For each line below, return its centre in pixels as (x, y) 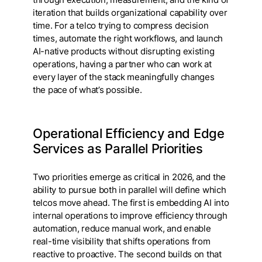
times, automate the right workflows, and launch (128, 38)
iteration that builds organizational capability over (130, 13)
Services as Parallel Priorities (120, 148)
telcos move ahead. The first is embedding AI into (131, 203)
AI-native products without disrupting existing (124, 51)
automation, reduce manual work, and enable (122, 228)
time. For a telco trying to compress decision (121, 25)
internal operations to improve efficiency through (130, 216)
